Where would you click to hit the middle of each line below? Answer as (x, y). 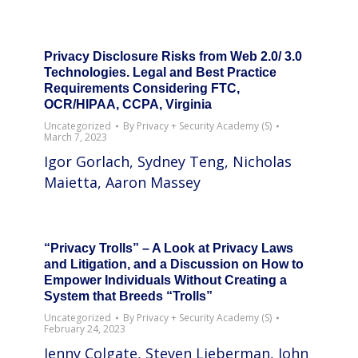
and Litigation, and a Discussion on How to (174, 264)
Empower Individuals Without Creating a (165, 280)
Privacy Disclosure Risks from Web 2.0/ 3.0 (173, 56)
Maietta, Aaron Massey (122, 182)
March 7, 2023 (76, 137)
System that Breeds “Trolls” (128, 296)
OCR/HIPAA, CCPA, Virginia (128, 104)
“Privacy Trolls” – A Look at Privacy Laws (169, 248)
